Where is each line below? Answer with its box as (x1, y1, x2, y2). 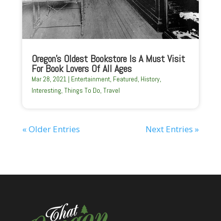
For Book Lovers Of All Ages (31, 62, 132, 75)
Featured (112, 74, 138, 83)
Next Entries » (146, 123, 199, 135)
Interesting (31, 85, 61, 95)
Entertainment (71, 74, 110, 83)
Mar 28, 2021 (31, 74, 67, 83)
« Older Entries (22, 123, 80, 135)
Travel (103, 85, 120, 95)
